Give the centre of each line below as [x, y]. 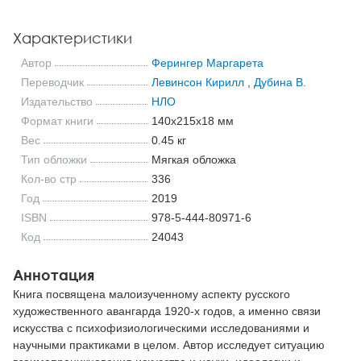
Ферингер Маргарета [207, 62]
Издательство [57, 101]
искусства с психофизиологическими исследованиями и [161, 328]
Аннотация [54, 274]
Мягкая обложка [193, 159]
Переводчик [52, 82]
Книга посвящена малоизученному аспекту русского [151, 294]
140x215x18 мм [192, 120]
